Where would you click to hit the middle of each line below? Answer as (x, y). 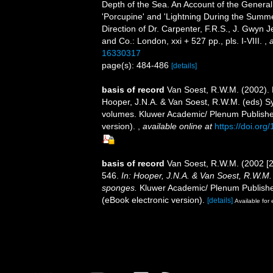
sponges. (119, 187)
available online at (177, 126)
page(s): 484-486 (136, 65)
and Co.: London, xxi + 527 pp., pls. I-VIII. (183, 41)
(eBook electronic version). (153, 200)
